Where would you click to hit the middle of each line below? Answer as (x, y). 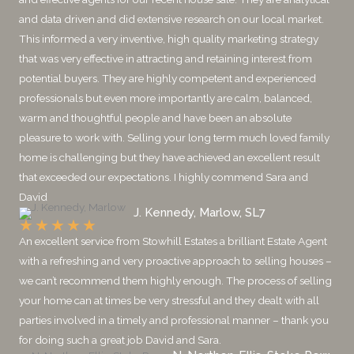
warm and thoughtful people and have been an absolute (155, 117)
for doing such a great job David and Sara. (120, 339)
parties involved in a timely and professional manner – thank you (174, 320)
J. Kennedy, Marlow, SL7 (200, 213)
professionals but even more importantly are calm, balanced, (166, 98)
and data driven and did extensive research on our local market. (171, 19)
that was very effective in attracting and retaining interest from (166, 58)
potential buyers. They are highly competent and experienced (168, 78)
